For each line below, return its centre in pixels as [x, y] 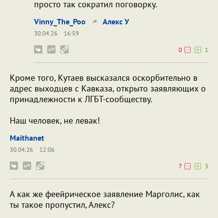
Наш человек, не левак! [55, 121]
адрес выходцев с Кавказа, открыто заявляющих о [108, 89]
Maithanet [27, 138]
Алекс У [116, 22]
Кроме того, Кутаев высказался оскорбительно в [104, 78]
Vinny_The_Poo [60, 22]
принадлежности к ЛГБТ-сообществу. [81, 99]
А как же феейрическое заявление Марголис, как [105, 194]
